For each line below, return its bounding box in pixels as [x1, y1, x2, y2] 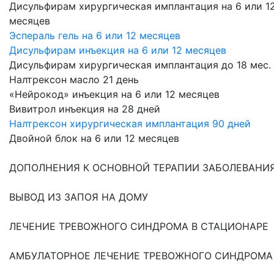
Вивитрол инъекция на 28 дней [9, 103, 160, 116]
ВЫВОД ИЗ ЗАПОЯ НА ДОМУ [9, 191, 148, 204]
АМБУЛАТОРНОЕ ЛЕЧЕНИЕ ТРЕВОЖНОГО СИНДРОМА [9, 250, 273, 262]
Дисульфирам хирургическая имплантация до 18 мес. [9, 59, 271, 72]
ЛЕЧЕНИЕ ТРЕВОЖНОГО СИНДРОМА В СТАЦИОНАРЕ [9, 220, 268, 233]
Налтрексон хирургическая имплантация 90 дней [9, 117, 251, 130]
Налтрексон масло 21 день [9, 73, 139, 86]
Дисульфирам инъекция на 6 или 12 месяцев [9, 44, 226, 57]
